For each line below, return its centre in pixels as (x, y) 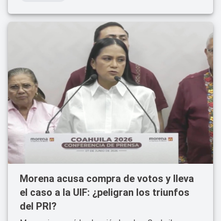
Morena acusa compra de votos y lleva (107, 179)
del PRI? (38, 206)
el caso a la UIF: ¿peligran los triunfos (105, 192)
